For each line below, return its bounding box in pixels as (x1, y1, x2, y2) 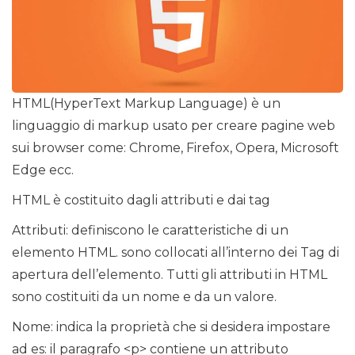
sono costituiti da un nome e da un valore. (12, 288, 277, 304)
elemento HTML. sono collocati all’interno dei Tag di (12, 244, 339, 260)
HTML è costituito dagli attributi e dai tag (12, 192, 270, 208)
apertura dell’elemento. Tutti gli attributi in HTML (12, 266, 327, 282)
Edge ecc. (12, 162, 74, 177)
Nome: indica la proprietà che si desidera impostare (12, 319, 330, 334)
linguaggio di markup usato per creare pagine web (12, 117, 335, 133)
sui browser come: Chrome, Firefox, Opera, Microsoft (12, 139, 339, 155)
